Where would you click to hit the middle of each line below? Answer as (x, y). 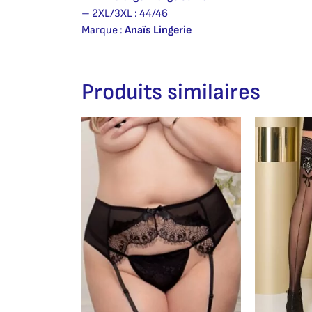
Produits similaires (171, 93)
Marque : (103, 31)
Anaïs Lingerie (158, 31)
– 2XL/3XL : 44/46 (125, 14)
